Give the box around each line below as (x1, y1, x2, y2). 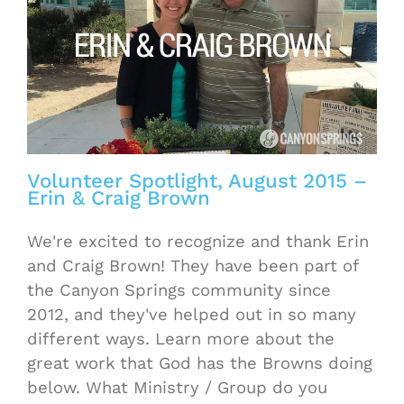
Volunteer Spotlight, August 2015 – (27, 169, 367, 192)
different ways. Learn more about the (27, 329, 335, 348)
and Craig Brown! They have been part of (27, 256, 358, 275)
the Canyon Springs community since (27, 280, 331, 299)
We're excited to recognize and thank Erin (27, 232, 369, 251)
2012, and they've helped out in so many (27, 305, 356, 324)
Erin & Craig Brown (27, 186, 210, 209)
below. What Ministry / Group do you (27, 378, 327, 397)
